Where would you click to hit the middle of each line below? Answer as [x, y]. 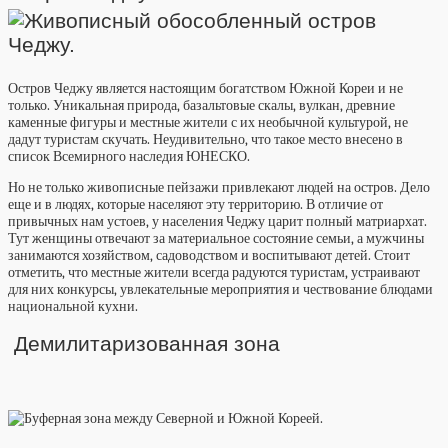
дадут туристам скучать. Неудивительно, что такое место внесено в [205, 139]
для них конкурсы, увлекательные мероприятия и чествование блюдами [220, 289]
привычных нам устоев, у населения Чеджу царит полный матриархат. [217, 221]
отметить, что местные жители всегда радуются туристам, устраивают [214, 272]
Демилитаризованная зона [144, 344]
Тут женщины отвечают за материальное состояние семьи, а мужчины [216, 238]
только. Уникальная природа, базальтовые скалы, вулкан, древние [201, 105]
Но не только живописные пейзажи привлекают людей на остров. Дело [219, 187]
